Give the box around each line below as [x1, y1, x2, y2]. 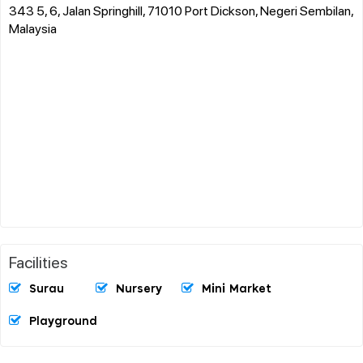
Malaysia [9, 19, 57, 36]
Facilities [9, 250, 68, 272]
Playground [29, 315, 97, 327]
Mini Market [202, 283, 271, 295]
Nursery [115, 283, 162, 295]
